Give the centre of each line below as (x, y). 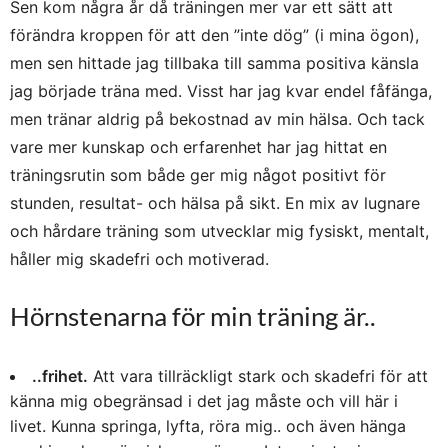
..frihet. (60, 375)
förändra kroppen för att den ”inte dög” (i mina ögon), (214, 34)
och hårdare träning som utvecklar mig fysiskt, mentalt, (219, 230)
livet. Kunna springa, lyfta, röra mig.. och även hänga (208, 425)
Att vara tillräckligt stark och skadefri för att (258, 375)
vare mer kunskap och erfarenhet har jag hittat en (198, 146)
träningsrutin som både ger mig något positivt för (198, 174)
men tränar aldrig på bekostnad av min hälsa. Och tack (217, 118)
